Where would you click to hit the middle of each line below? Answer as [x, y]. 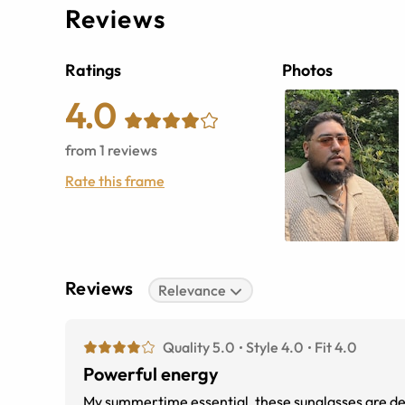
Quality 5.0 [198, 348]
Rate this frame [115, 181]
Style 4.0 [274, 348]
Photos [307, 71]
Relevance [193, 291]
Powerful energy [151, 374]
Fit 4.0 [335, 348]
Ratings [93, 71]
